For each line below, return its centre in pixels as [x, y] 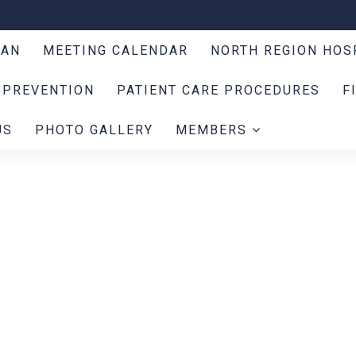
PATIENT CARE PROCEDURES [218, 90]
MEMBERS [213, 130]
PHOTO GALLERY [94, 130]
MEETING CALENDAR [115, 50]
